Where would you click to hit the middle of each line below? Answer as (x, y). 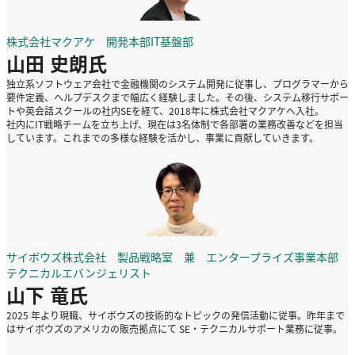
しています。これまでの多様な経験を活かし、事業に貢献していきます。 (162, 137)
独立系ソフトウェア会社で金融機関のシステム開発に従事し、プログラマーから (177, 84)
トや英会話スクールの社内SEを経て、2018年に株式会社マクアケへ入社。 (165, 111)
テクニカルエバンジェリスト (79, 273)
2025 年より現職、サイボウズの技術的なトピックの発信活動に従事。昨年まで (176, 315)
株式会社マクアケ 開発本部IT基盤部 (100, 41)
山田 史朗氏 (57, 63)
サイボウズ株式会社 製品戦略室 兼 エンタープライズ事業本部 (172, 257)
